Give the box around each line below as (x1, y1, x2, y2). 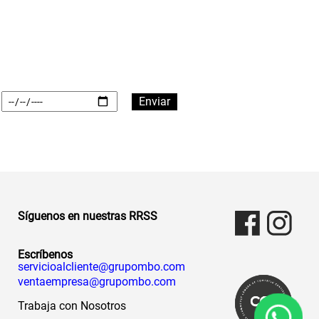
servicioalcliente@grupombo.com (18, 259, 186, 273)
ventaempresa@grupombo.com (18, 274, 177, 288)
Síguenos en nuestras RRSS (18, 209, 158, 223)
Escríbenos (18, 247, 73, 261)
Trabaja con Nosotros (18, 298, 127, 313)
